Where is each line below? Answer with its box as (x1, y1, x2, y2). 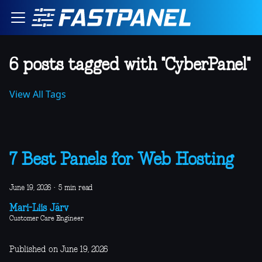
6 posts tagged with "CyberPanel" (9, 57, 250, 74)
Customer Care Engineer (9, 215, 84, 222)
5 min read (58, 184, 92, 192)
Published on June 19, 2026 (9, 246, 108, 254)
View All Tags (9, 88, 66, 101)
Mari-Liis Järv (9, 204, 68, 213)
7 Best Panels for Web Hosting (9, 151, 234, 169)
